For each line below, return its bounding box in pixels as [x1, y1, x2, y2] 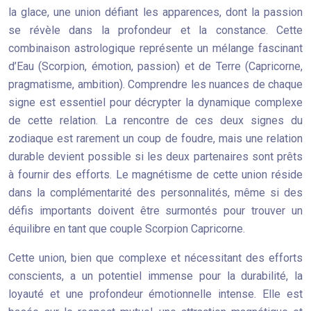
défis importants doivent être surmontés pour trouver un [8, 204, 303, 217]
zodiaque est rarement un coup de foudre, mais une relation [8, 132, 303, 145]
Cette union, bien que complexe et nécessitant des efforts [8, 251, 303, 264]
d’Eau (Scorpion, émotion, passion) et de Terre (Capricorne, [8, 60, 303, 73]
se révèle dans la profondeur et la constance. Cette [8, 24, 303, 37]
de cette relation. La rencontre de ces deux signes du [8, 114, 303, 127]
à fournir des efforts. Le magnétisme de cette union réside [8, 168, 303, 181]
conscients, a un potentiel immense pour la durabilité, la [8, 269, 303, 283]
